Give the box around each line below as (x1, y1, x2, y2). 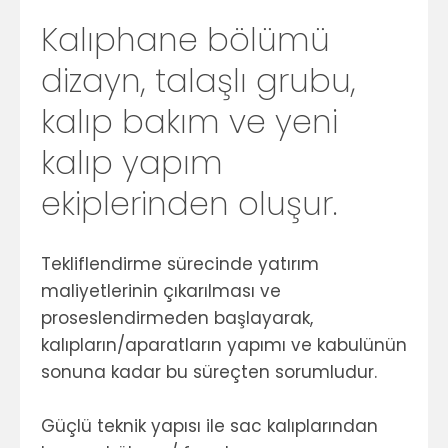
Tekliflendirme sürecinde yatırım (41, 252, 319, 276)
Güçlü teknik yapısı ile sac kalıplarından (41, 414, 378, 438)
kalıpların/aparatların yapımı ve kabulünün (41, 333, 407, 357)
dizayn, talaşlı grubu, (41, 58, 356, 103)
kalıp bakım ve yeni (41, 99, 338, 144)
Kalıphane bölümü (41, 17, 330, 62)
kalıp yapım (41, 140, 223, 185)
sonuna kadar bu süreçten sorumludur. (41, 360, 377, 384)
